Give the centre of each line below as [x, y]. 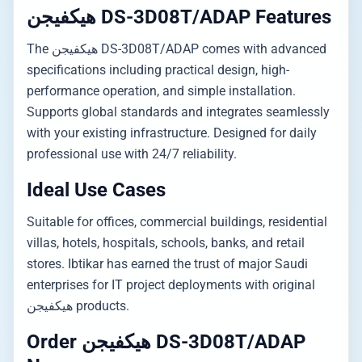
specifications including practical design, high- [158, 70]
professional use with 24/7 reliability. [132, 154]
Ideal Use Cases [96, 190]
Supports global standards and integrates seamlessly [178, 112]
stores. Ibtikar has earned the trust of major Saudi [167, 264]
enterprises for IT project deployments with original [171, 285]
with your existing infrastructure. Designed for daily [172, 133]
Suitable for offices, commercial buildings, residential [177, 222]
